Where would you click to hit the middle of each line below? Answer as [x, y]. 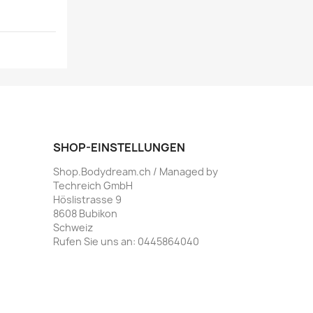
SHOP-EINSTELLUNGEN [119, 148]
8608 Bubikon [85, 214]
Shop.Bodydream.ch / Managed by [136, 172]
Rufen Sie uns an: [95, 242]
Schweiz [73, 228]
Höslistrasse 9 [87, 200]
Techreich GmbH [93, 186]
